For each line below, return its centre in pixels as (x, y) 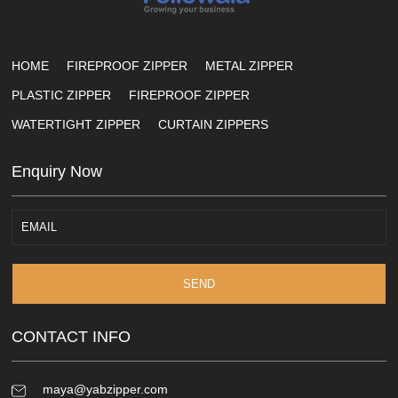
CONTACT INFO (72, 336)
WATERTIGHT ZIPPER (76, 124)
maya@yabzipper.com (105, 389)
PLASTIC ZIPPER (62, 95)
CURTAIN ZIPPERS (214, 124)
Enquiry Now (57, 171)
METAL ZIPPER (250, 65)
